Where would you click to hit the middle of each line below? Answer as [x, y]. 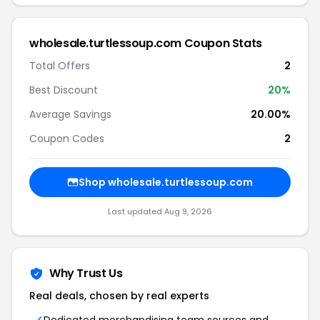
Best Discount [64, 90]
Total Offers [60, 66]
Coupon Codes [67, 139]
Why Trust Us [86, 273]
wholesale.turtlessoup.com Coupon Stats [146, 43]
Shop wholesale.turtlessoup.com [166, 182]
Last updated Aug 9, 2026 [160, 211]
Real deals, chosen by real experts [119, 296]
